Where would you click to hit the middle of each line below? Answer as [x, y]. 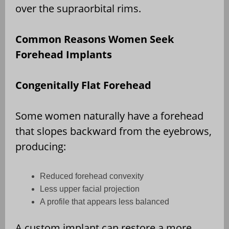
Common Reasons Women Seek [95, 39]
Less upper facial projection [90, 189]
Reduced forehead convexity [92, 176]
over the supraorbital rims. [78, 8]
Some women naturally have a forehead [109, 116]
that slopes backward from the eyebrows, [113, 131]
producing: [41, 146]
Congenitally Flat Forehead [83, 85]
